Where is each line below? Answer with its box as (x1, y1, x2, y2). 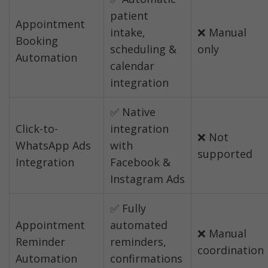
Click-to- (16, 121, 58, 136)
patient (110, 8, 148, 23)
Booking (16, 33, 58, 48)
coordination (197, 243, 264, 258)
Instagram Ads (110, 172, 185, 187)
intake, (110, 25, 145, 40)
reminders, (110, 234, 166, 249)
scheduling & (110, 42, 176, 57)
